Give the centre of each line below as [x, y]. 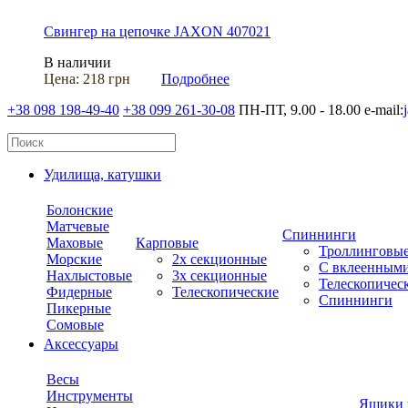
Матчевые [78, 227]
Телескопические [225, 292]
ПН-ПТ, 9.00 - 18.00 [300, 110]
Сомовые [75, 325]
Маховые [75, 243]
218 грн [107, 79]
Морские [74, 260]
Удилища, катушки [102, 175]
